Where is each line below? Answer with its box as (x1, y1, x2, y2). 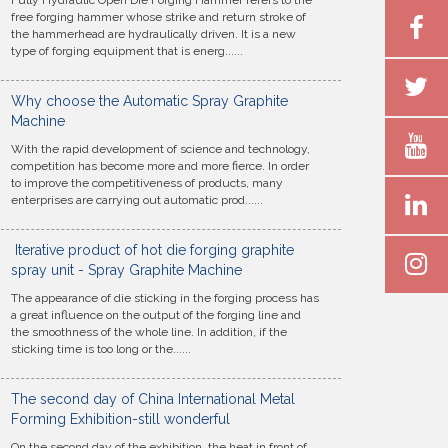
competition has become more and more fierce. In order (11, 159, 309, 173)
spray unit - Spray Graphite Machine (11, 262, 242, 278)
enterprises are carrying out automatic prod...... (11, 193, 263, 207)
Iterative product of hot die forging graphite (11, 242, 294, 258)
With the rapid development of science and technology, (11, 142, 310, 156)
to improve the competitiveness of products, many (11, 176, 283, 190)
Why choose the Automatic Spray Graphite (11, 93, 288, 109)
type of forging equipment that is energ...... (11, 44, 243, 58)
